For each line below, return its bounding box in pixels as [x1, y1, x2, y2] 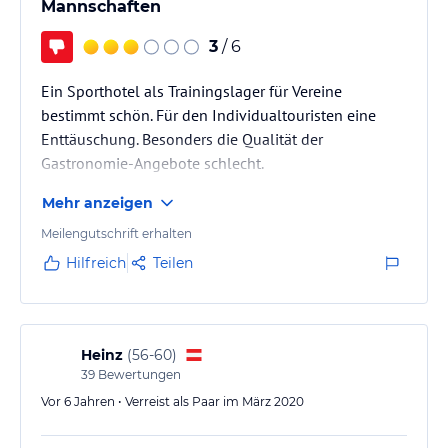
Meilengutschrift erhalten [41, 225, 192, 241]
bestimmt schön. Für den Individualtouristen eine [41, 104, 376, 125]
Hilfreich [66, 253, 126, 272]
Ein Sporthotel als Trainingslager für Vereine [41, 80, 342, 101]
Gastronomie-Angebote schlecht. [41, 152, 264, 173]
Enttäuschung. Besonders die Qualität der [41, 128, 323, 149]
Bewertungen [95, 366, 181, 382]
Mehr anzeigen [42, 193, 153, 212]
